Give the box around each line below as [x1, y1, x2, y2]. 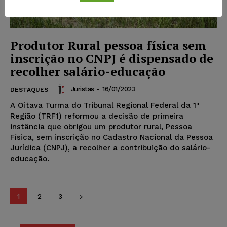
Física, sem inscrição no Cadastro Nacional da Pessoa [10, 132, 213, 142]
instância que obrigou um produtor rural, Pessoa [10, 122, 192, 131]
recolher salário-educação [10, 63, 165, 80]
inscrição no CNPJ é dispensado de [10, 50, 213, 66]
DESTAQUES [10, 86, 48, 93]
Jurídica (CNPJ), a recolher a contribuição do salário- [10, 143, 210, 153]
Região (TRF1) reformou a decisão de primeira [10, 111, 183, 121]
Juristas [70, 85, 94, 93]
